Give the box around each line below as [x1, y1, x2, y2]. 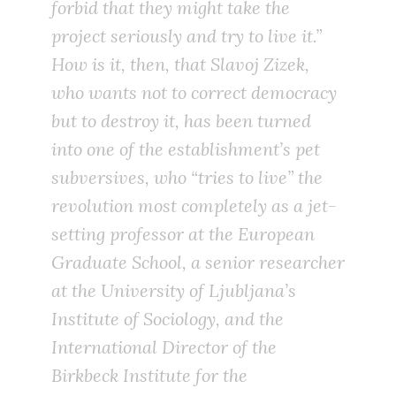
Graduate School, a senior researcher [51, 251, 345, 274]
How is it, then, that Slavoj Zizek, [51, 53, 309, 76]
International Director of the [51, 336, 277, 359]
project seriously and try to [51, 25, 268, 48]
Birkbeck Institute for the [51, 364, 247, 387]
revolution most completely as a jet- [51, 194, 337, 217]
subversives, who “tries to [51, 166, 258, 189]
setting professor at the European [51, 223, 315, 246]
